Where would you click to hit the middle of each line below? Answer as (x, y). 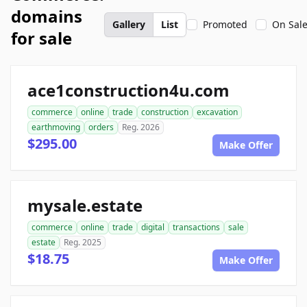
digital (153, 227)
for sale (41, 38)
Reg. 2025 (83, 242)
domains (47, 16)
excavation (217, 112)
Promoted (225, 24)
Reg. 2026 (141, 127)
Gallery (129, 24)
